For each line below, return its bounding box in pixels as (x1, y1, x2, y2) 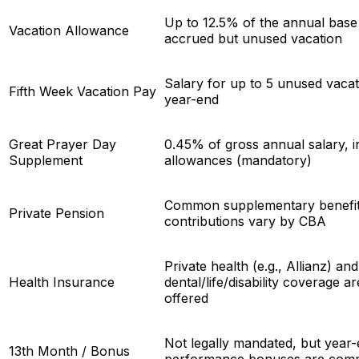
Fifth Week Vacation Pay (9, 83, 156, 99)
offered (164, 289, 208, 306)
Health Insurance (9, 273, 115, 290)
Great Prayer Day (9, 135, 116, 152)
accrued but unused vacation (164, 30, 342, 46)
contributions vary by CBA (164, 212, 326, 229)
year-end (164, 91, 219, 107)
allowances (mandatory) (164, 151, 312, 168)
